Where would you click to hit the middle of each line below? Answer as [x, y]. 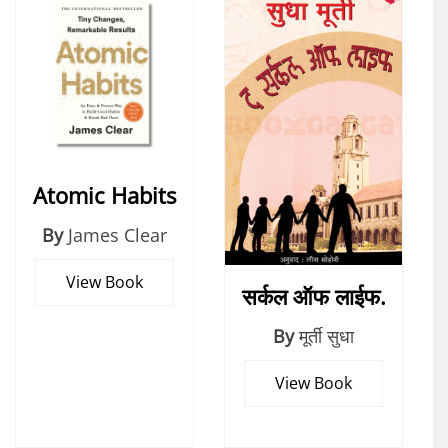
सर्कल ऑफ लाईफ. [313, 295]
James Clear [117, 235]
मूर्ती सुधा [326, 335]
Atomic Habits [104, 195]
